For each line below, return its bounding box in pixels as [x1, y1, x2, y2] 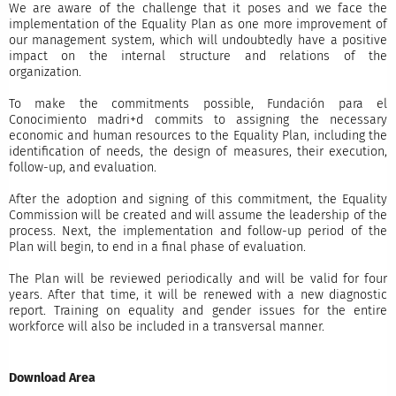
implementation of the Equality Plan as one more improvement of [8, 16, 388, 32]
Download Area [8, 369, 95, 385]
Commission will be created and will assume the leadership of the [8, 207, 388, 223]
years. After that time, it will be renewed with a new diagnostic [8, 286, 388, 302]
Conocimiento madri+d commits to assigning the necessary [8, 111, 388, 127]
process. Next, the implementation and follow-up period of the [8, 223, 388, 239]
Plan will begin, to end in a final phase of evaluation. [8, 239, 313, 255]
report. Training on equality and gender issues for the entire [8, 302, 388, 318]
